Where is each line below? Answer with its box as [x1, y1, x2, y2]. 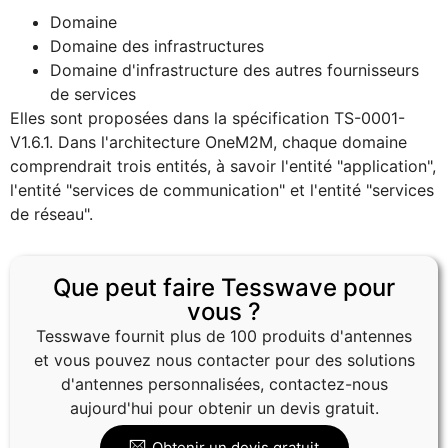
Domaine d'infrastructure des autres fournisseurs [50, 60, 419, 81]
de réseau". [10, 204, 93, 225]
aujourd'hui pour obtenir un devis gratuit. [69, 398, 379, 419]
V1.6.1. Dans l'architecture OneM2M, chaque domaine [10, 132, 407, 153]
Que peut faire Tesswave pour [53, 273, 395, 303]
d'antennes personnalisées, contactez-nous [60, 374, 388, 395]
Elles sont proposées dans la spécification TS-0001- [10, 108, 405, 129]
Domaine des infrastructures [50, 36, 264, 57]
